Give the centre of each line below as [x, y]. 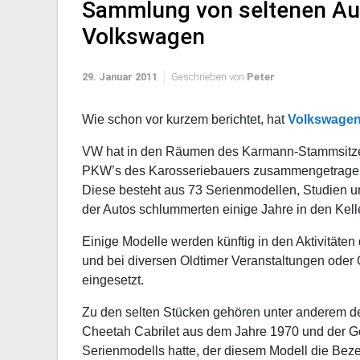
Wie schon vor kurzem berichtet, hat [185, 119]
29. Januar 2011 [120, 77]
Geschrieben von [209, 77]
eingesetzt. [113, 280]
